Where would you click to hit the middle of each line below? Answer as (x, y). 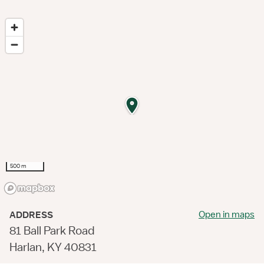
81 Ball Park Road (52, 230)
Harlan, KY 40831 (53, 247)
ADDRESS (31, 215)
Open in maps (227, 214)
